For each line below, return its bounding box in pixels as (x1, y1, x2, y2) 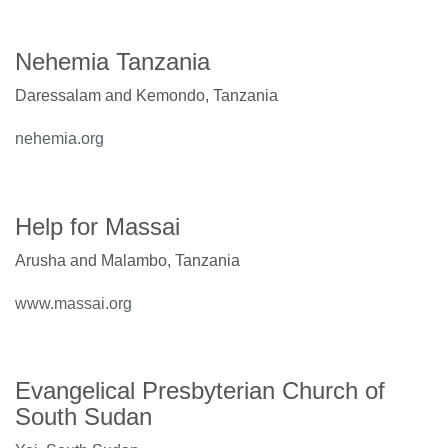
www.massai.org (15, 294, 132, 312)
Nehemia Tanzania (15, 48, 217, 76)
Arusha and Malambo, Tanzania (15, 251, 240, 269)
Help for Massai (15, 212, 180, 240)
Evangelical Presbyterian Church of (15, 377, 385, 405)
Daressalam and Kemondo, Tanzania (15, 87, 278, 105)
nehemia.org (15, 130, 104, 148)
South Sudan (15, 403, 152, 431)
